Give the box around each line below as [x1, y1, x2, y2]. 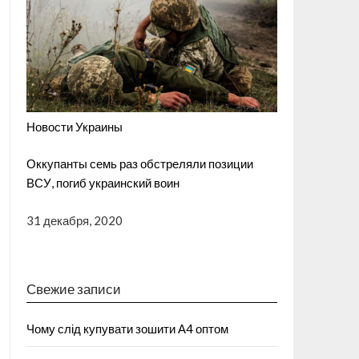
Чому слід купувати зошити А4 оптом [26, 321, 228, 337]
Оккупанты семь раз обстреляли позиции [26, 156, 253, 171]
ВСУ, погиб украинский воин [26, 175, 179, 191]
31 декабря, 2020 [26, 212, 123, 228]
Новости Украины [26, 119, 123, 134]
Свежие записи [26, 280, 121, 298]
